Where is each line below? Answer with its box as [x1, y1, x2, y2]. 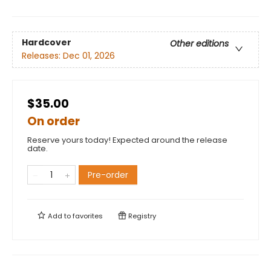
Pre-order [88, 169, 128, 181]
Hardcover [22, 36, 71, 49]
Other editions [170, 38, 229, 50]
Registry [126, 211, 156, 221]
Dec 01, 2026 [63, 50, 115, 62]
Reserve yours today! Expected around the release [27, 134, 227, 146]
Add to [46, 211, 73, 221]
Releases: [22, 50, 63, 62]
